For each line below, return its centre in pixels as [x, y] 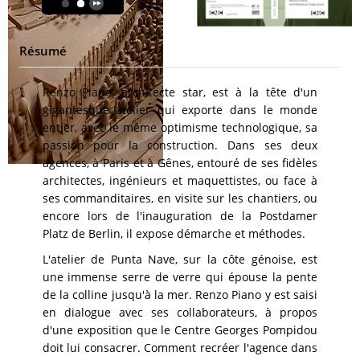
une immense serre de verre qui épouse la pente [180, 277]
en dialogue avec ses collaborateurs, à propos [180, 312]
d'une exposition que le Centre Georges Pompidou [180, 330]
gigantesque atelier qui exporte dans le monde [180, 110]
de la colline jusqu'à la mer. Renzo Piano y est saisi [180, 295]
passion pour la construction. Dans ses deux [180, 145]
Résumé [43, 51]
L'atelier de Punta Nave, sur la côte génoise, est [180, 259]
